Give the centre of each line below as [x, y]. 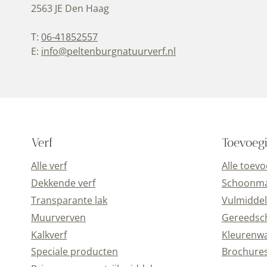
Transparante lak [69, 201]
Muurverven [58, 217]
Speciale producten [74, 252]
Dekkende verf [63, 183]
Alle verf [49, 166]
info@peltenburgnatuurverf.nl [108, 52]
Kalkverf [49, 235]
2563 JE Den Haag [70, 9]
